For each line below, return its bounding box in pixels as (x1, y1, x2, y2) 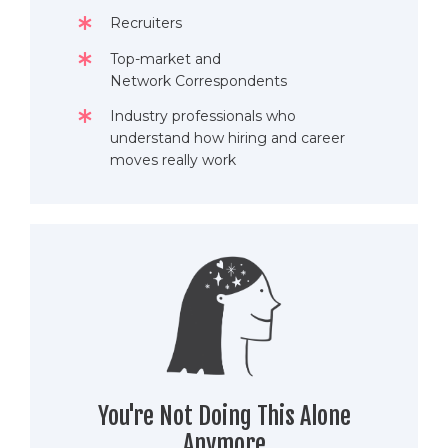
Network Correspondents (110, 71, 287, 90)
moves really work (110, 151, 236, 170)
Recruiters (110, 14, 182, 33)
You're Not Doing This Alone (97, 401, 351, 432)
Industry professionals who (110, 107, 296, 126)
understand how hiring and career (110, 129, 345, 148)
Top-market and (110, 49, 221, 68)
